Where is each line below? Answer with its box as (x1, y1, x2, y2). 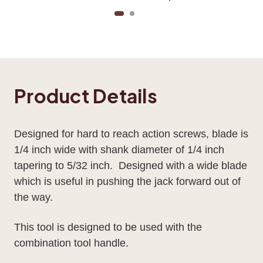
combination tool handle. (14, 237, 129, 249)
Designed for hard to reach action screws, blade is (14, 127, 248, 140)
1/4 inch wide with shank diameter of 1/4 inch (14, 143, 224, 156)
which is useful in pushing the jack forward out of (14, 175, 241, 187)
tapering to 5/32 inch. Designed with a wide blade (14, 159, 247, 171)
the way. (14, 191, 53, 203)
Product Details (14, 83, 157, 107)
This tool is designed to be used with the (14, 221, 202, 233)
